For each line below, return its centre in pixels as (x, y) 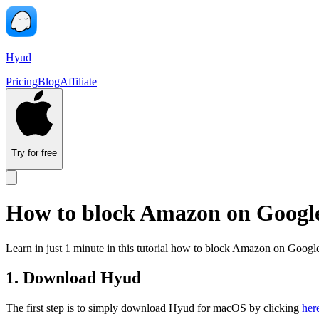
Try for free (34, 153)
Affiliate (78, 82)
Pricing (22, 82)
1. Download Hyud (73, 278)
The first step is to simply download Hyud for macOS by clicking (152, 308)
